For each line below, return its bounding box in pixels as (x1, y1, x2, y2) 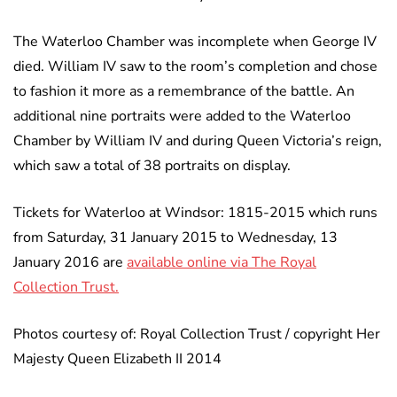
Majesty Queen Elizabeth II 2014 (13, 349, 222, 370)
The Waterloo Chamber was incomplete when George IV (13, 32, 377, 52)
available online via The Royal (127, 253, 316, 273)
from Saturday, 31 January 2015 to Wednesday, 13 (13, 228, 338, 248)
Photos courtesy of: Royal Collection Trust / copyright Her (13, 324, 380, 345)
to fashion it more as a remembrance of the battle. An (13, 82, 354, 102)
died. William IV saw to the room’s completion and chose (13, 57, 378, 77)
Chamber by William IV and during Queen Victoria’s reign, (13, 131, 382, 152)
